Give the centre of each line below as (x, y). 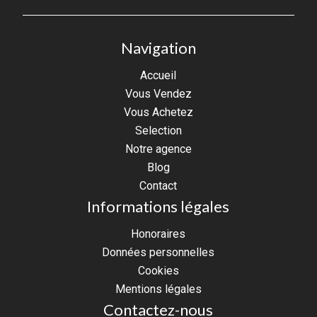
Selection (158, 130)
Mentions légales (158, 289)
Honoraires (158, 234)
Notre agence (158, 149)
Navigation (158, 47)
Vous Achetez (158, 112)
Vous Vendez (158, 93)
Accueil (158, 75)
